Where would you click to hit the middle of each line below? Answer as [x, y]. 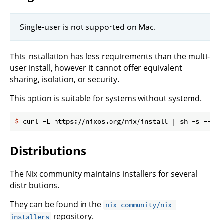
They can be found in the [56, 205]
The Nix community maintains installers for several [104, 174]
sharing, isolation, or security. [65, 79]
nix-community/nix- [141, 205]
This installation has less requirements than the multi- [110, 57]
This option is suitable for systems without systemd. [106, 98]
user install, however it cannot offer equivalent [96, 68]
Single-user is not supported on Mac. [88, 27]
